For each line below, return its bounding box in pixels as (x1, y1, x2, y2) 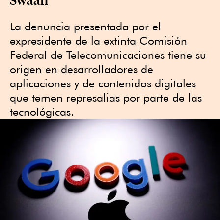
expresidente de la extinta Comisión (10, 34, 187, 47)
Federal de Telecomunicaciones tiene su (10, 48, 206, 61)
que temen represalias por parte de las (10, 91, 202, 104)
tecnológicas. (10, 105, 74, 118)
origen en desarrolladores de (10, 62, 153, 76)
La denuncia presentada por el (10, 20, 161, 33)
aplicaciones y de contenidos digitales (10, 77, 196, 90)
